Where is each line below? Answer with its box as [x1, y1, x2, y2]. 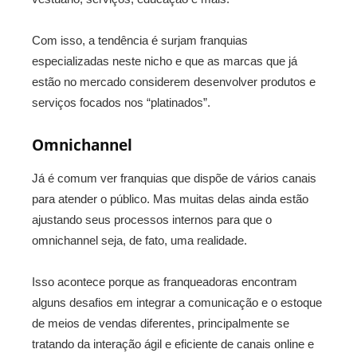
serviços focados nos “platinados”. [32, 96, 210, 110]
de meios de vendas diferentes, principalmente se [32, 316, 289, 331]
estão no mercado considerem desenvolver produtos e [32, 75, 316, 89]
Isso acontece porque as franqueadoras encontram [32, 275, 297, 289]
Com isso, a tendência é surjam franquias [32, 33, 248, 48]
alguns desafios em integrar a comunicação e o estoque [32, 296, 322, 310]
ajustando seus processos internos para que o [32, 213, 272, 227]
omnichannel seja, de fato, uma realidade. [32, 233, 247, 248]
